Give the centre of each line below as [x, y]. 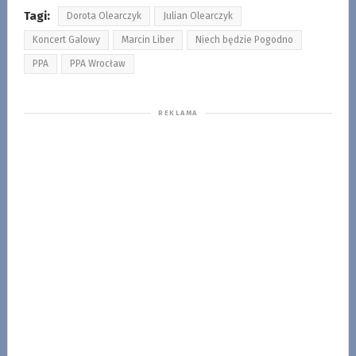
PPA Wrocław [97, 63]
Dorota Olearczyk [104, 15]
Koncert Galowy [66, 39]
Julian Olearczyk [197, 15]
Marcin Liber [147, 39]
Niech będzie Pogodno [244, 39]
